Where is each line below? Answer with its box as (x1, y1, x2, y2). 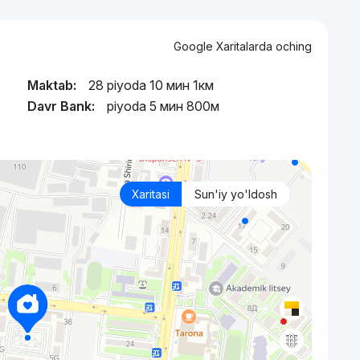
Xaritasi (131, 187, 170, 201)
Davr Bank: (27, 98, 95, 114)
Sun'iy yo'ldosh (194, 187, 277, 201)
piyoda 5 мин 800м (107, 98, 219, 114)
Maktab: (27, 77, 76, 93)
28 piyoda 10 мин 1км (88, 77, 214, 93)
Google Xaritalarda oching (173, 39, 312, 53)
